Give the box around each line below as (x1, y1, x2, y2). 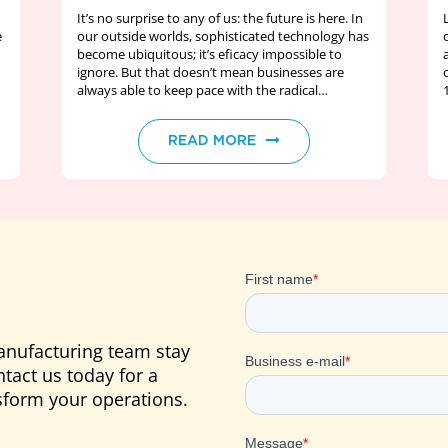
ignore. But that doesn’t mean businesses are (77, 63, 345, 81)
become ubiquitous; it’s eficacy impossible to (77, 45, 343, 63)
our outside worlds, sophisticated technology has (77, 27, 370, 45)
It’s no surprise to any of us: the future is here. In (77, 9, 364, 27)
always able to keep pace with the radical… (77, 81, 329, 99)
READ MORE (167, 134, 256, 148)
